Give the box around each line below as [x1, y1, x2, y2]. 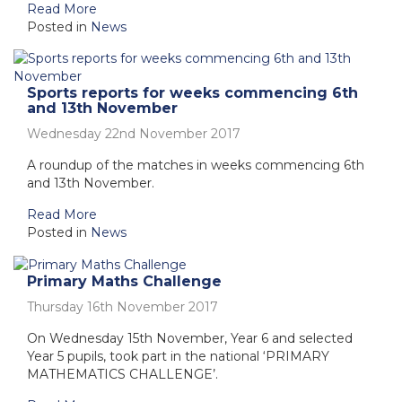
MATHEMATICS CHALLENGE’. [27, 366, 218, 383]
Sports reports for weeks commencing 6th [27, 84, 358, 102]
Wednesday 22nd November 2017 [27, 126, 240, 143]
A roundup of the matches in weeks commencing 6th [27, 157, 364, 174]
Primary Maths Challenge [27, 273, 222, 291]
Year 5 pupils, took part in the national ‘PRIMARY [27, 348, 329, 365]
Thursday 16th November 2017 [27, 299, 218, 316]
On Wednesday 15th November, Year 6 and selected [27, 330, 353, 347]
